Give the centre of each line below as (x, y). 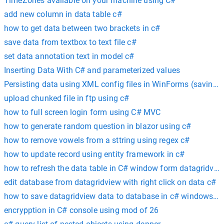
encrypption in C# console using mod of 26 (81, 210)
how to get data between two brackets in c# (82, 28)
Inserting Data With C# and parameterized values (92, 70)
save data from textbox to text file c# (70, 42)
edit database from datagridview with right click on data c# (110, 182)
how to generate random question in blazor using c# (98, 126)
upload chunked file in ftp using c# (67, 98)
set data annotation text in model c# (69, 56)
